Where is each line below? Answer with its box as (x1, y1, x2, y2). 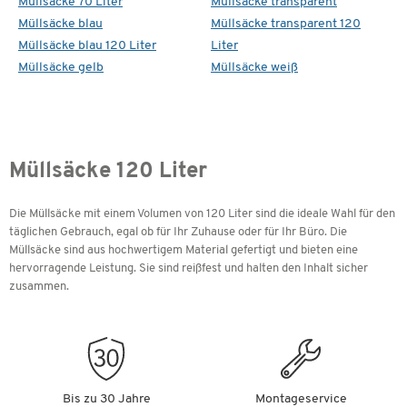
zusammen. (9, 281, 69, 293)
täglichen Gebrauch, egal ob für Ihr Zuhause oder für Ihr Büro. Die (9, 226, 347, 239)
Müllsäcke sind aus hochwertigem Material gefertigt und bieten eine (9, 244, 358, 257)
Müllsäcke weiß (211, 61, 298, 75)
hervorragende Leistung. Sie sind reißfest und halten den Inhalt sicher (9, 263, 368, 275)
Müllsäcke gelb (18, 61, 104, 75)
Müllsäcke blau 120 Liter (18, 39, 156, 54)
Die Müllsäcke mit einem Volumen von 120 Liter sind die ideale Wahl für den (9, 208, 395, 221)
